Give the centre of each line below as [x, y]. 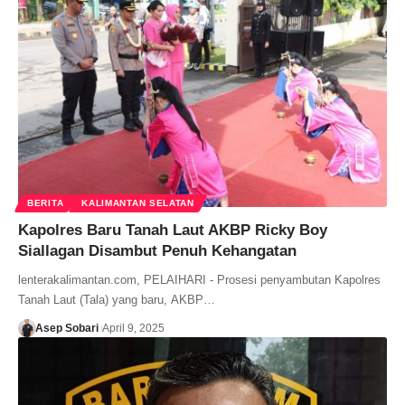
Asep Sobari [66, 328]
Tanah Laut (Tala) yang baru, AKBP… [117, 299]
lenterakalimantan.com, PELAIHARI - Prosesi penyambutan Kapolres [199, 279]
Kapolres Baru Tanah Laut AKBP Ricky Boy [173, 230]
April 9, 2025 [133, 328]
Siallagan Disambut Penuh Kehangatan [157, 250]
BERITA [46, 202]
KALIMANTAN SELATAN [138, 202]
